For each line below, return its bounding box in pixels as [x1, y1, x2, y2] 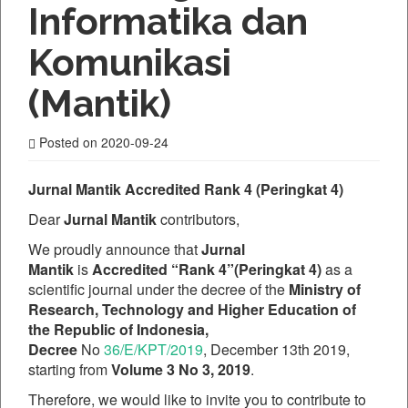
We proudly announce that [28, 239, 201, 260]
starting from [28, 359, 111, 381]
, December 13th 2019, [203, 339, 350, 361]
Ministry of [289, 279, 361, 301]
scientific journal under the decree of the [28, 279, 289, 301]
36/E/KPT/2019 [104, 339, 203, 361]
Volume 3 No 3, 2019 [111, 359, 250, 381]
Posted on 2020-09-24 [36, 133, 168, 152]
